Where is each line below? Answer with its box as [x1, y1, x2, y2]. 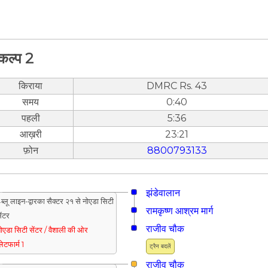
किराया [19, 80, 42, 92]
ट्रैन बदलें [150, 242, 171, 249]
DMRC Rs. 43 [147, 80, 207, 92]
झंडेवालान [146, 187, 180, 199]
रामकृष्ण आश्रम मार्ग [146, 205, 213, 217]
